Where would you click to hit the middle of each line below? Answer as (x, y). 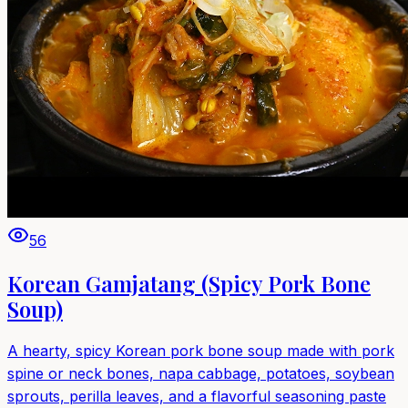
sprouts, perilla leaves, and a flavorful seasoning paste (197, 397)
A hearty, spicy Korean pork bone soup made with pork (201, 351)
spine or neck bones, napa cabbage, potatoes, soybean (201, 374)
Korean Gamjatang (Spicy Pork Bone (189, 284)
